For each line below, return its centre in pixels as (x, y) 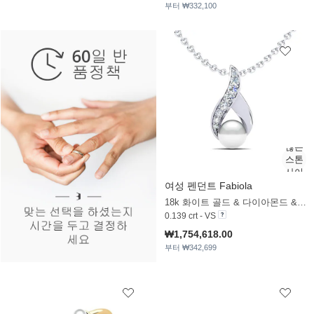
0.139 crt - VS (190, 216)
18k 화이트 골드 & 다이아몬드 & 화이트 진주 (302, 203)
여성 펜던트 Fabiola (209, 186)
